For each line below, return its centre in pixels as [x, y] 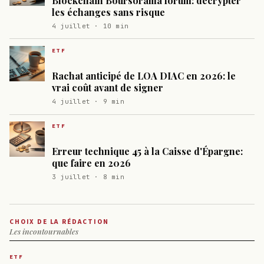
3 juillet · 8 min [88, 177]
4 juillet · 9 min [88, 102]
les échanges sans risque [108, 12]
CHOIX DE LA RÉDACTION [59, 222]
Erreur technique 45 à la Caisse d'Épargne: [147, 151]
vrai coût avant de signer [108, 88]
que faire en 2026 [91, 163]
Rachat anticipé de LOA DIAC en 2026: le [144, 76]
